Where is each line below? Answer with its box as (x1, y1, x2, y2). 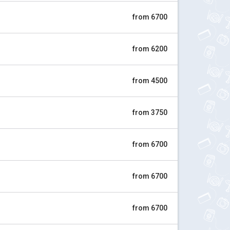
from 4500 (132, 76, 167, 85)
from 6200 (132, 45, 167, 53)
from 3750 (132, 108, 167, 117)
